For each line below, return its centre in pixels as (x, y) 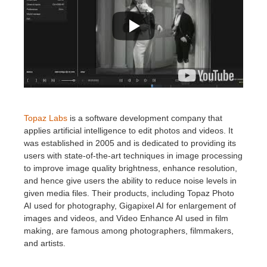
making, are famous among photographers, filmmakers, (129, 231)
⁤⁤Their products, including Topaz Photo (163, 193)
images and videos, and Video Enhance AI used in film (126, 218)
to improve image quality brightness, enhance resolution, (131, 168)
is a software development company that (146, 118)
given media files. (57, 193)
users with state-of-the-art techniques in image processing (133, 156)
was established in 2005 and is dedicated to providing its (130, 143)
